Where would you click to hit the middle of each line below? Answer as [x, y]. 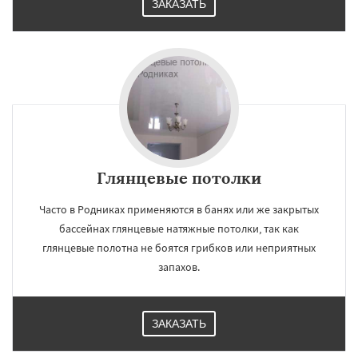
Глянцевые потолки [179, 178]
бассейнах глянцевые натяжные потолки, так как [179, 229]
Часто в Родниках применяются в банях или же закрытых [179, 209]
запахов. [179, 267]
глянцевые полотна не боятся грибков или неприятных [179, 248]
